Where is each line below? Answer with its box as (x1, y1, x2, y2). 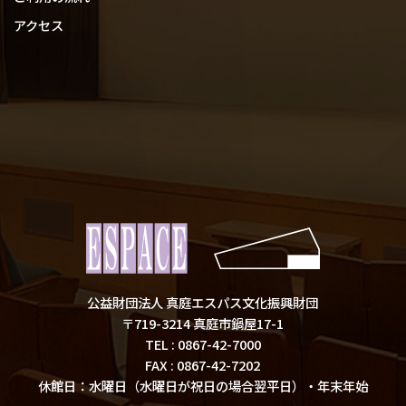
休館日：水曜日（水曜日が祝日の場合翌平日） (37, 376, 304, 395)
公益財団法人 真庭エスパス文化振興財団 (87, 293, 319, 312)
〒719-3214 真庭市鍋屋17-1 (121, 314, 285, 333)
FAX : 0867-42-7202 (145, 355, 261, 374)
